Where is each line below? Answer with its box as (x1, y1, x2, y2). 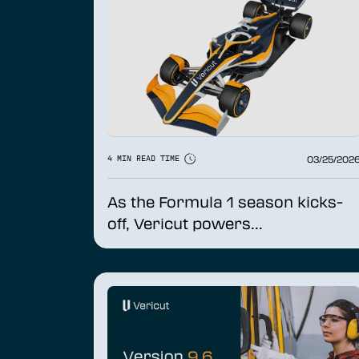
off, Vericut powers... (107, 212, 263, 234)
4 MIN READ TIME (107, 154, 184, 163)
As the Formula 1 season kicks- (107, 191, 343, 212)
